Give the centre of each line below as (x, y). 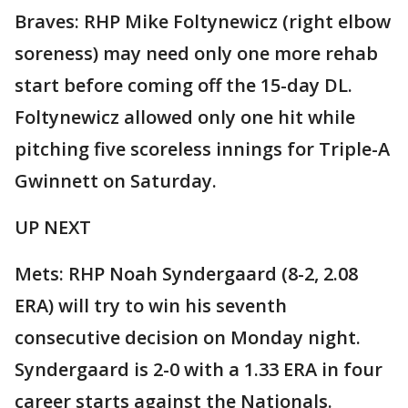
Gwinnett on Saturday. (116, 181)
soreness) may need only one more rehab (196, 54)
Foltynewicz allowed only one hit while (185, 117)
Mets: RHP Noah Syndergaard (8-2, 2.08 (186, 274)
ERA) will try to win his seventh (151, 306)
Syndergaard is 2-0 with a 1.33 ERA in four (199, 370)
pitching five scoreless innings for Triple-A (202, 149)
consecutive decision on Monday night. (188, 338)
